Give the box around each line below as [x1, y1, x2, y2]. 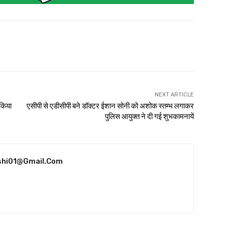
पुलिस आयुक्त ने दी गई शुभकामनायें [104, 111, 194, 121]
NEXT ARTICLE [154, 91, 194, 98]
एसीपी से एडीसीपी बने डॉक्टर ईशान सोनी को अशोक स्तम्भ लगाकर [26, 101, 194, 110]
